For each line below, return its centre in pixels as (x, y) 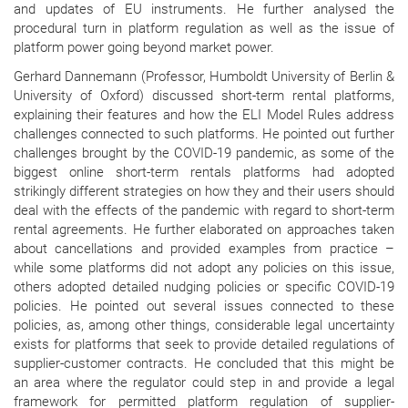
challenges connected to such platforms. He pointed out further (204, 134)
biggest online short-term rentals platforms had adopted (204, 172)
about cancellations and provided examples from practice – (204, 249)
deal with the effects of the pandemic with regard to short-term (204, 210)
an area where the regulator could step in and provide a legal (204, 382)
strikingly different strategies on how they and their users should (204, 191)
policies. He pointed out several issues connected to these (204, 306)
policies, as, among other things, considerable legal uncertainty (204, 325)
